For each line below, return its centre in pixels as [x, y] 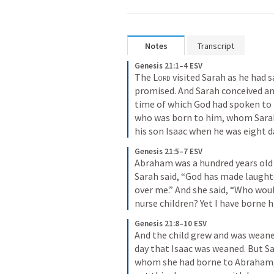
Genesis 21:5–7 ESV [168, 151]
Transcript [216, 46]
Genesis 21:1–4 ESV [168, 66]
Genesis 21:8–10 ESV [171, 224]
